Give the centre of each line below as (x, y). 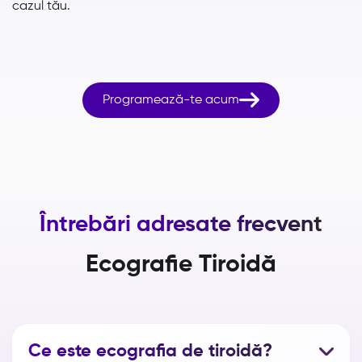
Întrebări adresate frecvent (181, 225)
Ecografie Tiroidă (181, 265)
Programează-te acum (171, 101)
